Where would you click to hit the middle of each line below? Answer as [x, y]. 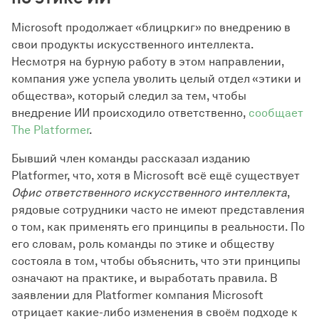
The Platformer [50, 130]
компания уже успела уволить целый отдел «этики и [156, 79]
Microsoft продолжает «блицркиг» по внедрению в [151, 27]
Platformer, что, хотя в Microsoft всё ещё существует [156, 176]
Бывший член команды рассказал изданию [131, 158]
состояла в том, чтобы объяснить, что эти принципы [156, 261]
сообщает [276, 113]
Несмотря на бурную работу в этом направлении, [148, 62]
